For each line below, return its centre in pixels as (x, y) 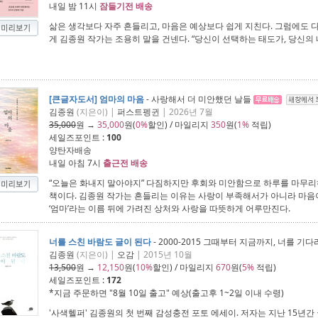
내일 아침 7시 (76, 163)
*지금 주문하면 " (81, 293)
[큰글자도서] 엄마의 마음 (97, 99)
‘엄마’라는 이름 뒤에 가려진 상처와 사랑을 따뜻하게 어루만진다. (170, 208)
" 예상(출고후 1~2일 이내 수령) (225, 293)
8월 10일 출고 (139, 293)
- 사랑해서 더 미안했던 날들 (199, 99)
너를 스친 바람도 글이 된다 (100, 242)
